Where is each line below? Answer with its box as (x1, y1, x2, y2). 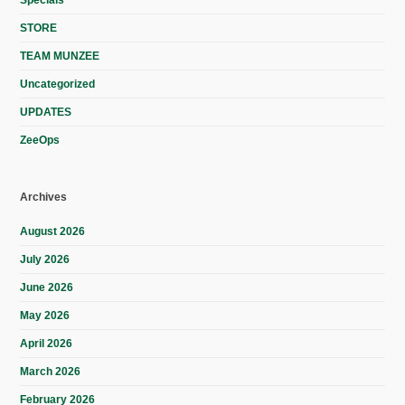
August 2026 (20, 224, 86, 238)
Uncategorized (20, 77, 96, 90)
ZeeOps (20, 133, 61, 146)
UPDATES (20, 105, 72, 118)
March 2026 (20, 364, 81, 378)
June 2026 (20, 280, 74, 294)
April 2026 (20, 336, 73, 350)
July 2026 (20, 252, 71, 266)
